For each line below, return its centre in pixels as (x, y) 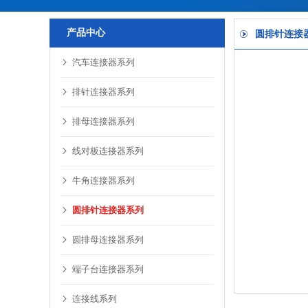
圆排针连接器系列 (108, 210)
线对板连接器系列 (108, 151)
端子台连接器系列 (108, 269)
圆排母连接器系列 (108, 240)
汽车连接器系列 (103, 62)
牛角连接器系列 (103, 180)
